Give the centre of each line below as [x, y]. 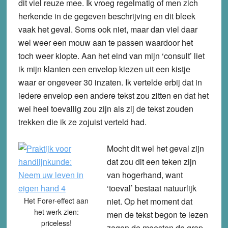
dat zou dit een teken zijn [151, 161]
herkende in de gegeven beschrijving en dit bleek [107, 16]
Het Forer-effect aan [56, 200]
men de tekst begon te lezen [157, 214]
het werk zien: [56, 211]
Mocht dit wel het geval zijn [155, 148]
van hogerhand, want [145, 175]
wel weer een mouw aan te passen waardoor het [105, 42]
